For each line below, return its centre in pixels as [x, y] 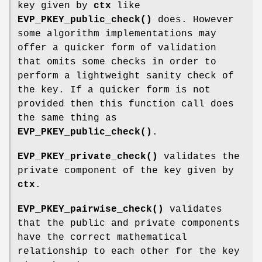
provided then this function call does [126, 104]
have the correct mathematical [102, 237]
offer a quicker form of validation [117, 48]
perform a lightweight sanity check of [126, 76]
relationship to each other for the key [129, 251]
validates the [199, 156]
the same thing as [67, 118]
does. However [193, 20]
